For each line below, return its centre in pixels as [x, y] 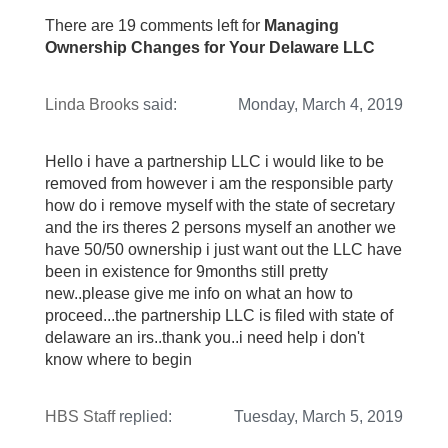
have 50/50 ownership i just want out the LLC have [223, 250]
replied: [143, 417]
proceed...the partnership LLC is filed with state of [219, 316]
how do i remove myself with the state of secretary [220, 206]
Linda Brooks [92, 105]
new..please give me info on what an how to [199, 294]
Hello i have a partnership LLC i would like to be [214, 162]
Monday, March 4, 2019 [320, 105]
